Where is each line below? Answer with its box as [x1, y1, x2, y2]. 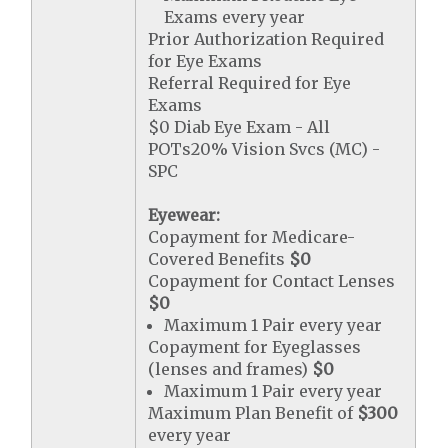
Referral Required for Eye [148, 73, 352, 93]
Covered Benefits [148, 249, 290, 269]
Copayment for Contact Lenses [148, 271, 396, 291]
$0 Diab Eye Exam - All [148, 117, 331, 137]
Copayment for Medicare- [148, 227, 356, 247]
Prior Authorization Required [148, 29, 385, 49]
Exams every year [164, 7, 306, 27]
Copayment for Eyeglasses [148, 337, 362, 357]
